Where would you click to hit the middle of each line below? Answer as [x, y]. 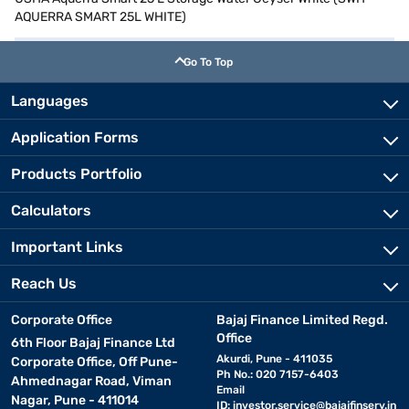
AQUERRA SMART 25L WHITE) [100, 17]
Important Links [67, 247]
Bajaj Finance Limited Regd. [302, 320]
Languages [50, 101]
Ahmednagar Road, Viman [91, 381]
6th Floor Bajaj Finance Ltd [93, 343]
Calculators [51, 210]
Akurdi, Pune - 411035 [274, 359]
